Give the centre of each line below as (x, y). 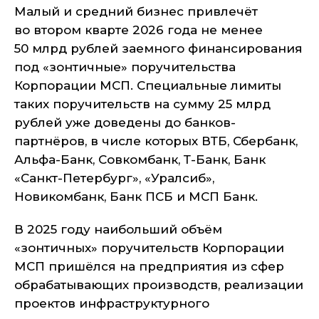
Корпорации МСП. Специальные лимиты (148, 85)
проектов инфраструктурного (112, 303)
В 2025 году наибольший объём (118, 229)
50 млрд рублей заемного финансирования (158, 48)
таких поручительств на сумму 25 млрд (142, 104)
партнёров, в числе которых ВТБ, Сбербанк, (156, 141)
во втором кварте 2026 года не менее (138, 30)
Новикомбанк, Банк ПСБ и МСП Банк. (136, 197)
